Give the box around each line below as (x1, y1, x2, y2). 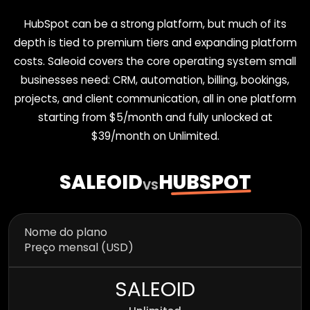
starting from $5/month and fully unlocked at (37, 109, 273, 125)
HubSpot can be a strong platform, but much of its (24, 16, 286, 31)
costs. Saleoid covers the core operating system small (14, 53, 296, 69)
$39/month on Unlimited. (91, 128, 219, 143)
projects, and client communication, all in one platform (14, 91, 296, 106)
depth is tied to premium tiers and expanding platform (13, 35, 297, 50)
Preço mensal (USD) (24, 239, 134, 255)
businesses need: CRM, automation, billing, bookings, (21, 72, 289, 87)
